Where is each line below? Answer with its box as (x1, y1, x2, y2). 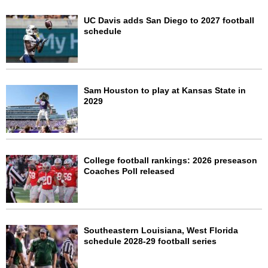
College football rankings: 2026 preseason (84, 156, 257, 166)
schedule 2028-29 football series (84, 236, 217, 246)
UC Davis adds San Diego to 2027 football (84, 16, 254, 26)
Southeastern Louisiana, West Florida (84, 226, 238, 236)
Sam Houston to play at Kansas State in (84, 86, 246, 96)
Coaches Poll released (84, 166, 175, 176)
